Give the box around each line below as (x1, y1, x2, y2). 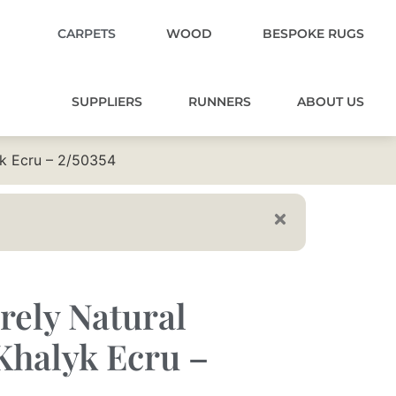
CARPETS (57, 26, 116, 42)
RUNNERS (188, 94, 251, 110)
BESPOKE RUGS (263, 26, 364, 42)
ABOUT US (297, 94, 364, 110)
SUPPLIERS (72, 94, 142, 110)
